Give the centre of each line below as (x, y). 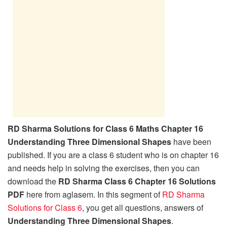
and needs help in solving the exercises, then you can (104, 168)
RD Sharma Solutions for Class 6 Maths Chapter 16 (105, 128)
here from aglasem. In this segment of (93, 194)
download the (33, 181)
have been (191, 141)
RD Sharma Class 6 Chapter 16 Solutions (137, 181)
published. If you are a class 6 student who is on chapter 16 (113, 155)
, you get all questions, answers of (143, 207)
